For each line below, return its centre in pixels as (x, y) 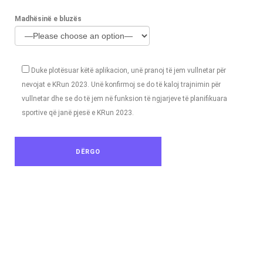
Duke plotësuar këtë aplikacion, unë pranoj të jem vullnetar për (129, 70)
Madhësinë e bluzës (48, 18)
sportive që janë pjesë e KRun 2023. (78, 112)
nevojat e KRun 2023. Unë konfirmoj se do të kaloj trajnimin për (121, 84)
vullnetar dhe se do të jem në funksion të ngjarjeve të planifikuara (124, 98)
